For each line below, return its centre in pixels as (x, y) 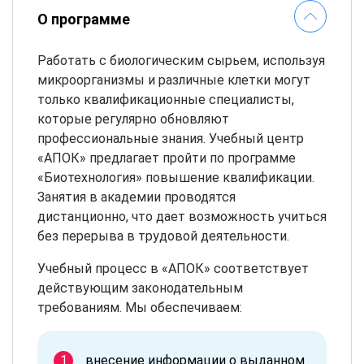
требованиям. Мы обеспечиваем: (140, 307)
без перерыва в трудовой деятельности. (163, 236)
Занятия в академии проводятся (136, 197)
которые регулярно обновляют (133, 119)
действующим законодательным (140, 288)
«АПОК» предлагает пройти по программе (167, 158)
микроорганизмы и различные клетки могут (174, 80)
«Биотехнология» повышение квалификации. (176, 177)
